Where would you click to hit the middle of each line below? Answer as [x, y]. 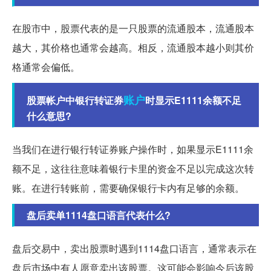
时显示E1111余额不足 [193, 100]
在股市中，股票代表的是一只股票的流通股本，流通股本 [133, 28]
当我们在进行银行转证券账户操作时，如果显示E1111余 [133, 149]
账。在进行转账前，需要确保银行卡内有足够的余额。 [128, 188]
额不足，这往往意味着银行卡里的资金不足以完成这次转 [133, 168]
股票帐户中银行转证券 [75, 100]
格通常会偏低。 [46, 67]
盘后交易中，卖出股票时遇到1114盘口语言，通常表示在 [134, 248]
